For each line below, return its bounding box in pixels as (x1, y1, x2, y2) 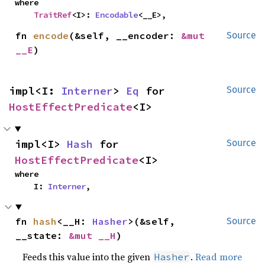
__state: (15, 229, 69, 241)
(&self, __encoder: (69, 29, 182, 41)
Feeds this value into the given (22, 250, 153, 263)
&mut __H (69, 229, 117, 241)
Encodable (95, 9, 138, 20)
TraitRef (34, 9, 72, 20)
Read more (195, 250, 243, 263)
